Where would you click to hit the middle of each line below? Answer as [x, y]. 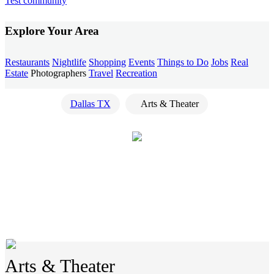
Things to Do [183, 62]
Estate [17, 73]
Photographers [58, 73]
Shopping [107, 62]
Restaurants [27, 62]
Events [142, 62]
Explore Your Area [52, 31]
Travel [101, 73]
